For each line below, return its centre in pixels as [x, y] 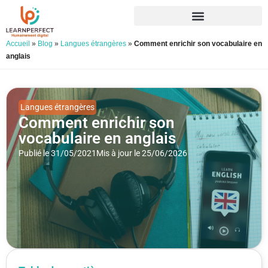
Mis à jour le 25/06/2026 [142, 153]
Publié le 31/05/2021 [57, 153]
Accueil [18, 43]
